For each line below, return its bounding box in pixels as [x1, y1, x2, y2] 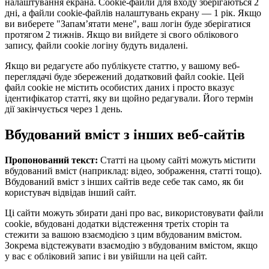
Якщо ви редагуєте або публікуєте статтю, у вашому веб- [5, 61, 240, 71]
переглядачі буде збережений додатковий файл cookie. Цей [5, 71, 244, 82]
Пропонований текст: [5, 154, 100, 165]
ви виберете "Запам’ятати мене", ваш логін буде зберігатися [5, 19, 250, 29]
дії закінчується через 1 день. [5, 104, 122, 115]
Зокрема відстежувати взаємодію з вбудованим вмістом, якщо [5, 240, 258, 250]
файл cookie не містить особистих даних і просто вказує [5, 82, 234, 93]
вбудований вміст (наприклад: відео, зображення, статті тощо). [5, 165, 262, 176]
